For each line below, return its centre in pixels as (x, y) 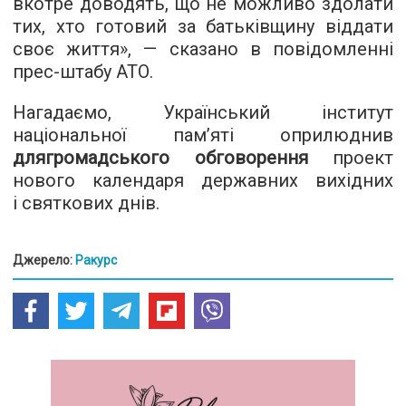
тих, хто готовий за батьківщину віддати (203, 26)
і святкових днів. (86, 203)
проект (350, 158)
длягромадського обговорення (160, 158)
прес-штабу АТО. (83, 72)
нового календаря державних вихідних (203, 180)
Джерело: (44, 260)
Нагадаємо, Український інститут (203, 112)
